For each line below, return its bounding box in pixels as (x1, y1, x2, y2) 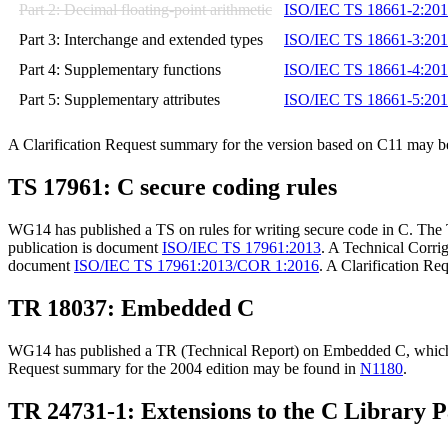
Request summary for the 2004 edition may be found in (8, 359, 360, 377)
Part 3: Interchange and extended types (19, 31, 263, 49)
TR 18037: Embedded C (8, 295, 254, 322)
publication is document (8, 239, 162, 257)
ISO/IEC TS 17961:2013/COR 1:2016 (74, 257, 319, 275)
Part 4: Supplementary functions (19, 61, 221, 79)
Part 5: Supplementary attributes (19, 91, 220, 109)
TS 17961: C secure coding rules (8, 174, 337, 201)
